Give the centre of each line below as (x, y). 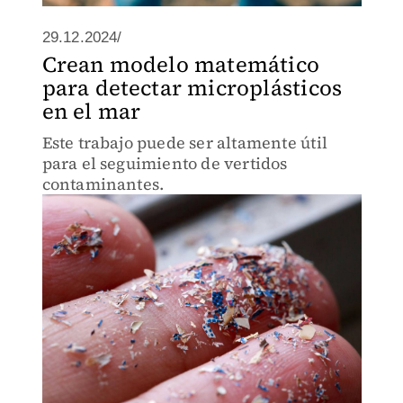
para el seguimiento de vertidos (165, 163)
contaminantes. (103, 184)
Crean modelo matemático (181, 64)
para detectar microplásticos (192, 88)
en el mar (91, 111)
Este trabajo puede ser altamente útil (184, 143)
